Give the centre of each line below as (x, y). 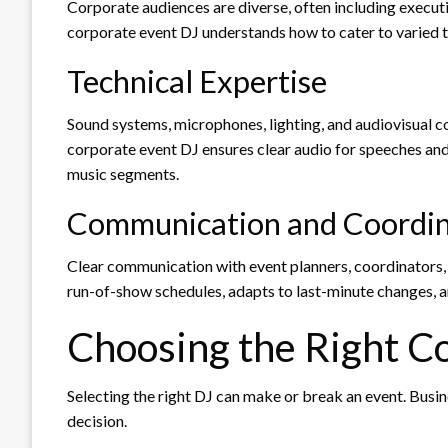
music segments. (123, 173)
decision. (97, 420)
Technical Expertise (197, 80)
